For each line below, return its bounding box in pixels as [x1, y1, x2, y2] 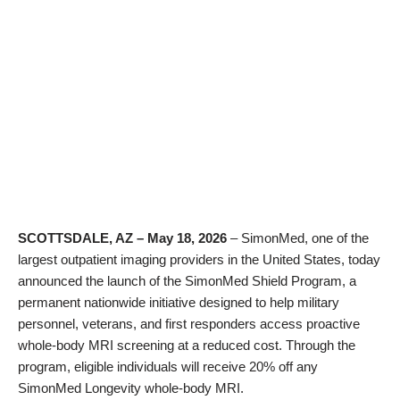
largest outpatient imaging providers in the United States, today [18, 252, 380, 267]
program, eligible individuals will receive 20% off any [18, 359, 318, 374]
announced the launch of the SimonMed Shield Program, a [18, 273, 356, 288]
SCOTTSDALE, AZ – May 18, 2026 [18, 230, 230, 246]
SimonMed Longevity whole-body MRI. [18, 380, 244, 396]
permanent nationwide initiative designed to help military [18, 295, 339, 310]
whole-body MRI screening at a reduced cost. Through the [18, 337, 355, 353]
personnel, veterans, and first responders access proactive [18, 316, 360, 331]
